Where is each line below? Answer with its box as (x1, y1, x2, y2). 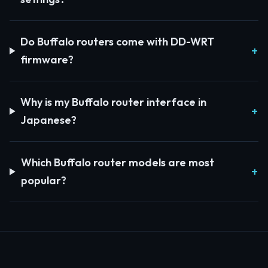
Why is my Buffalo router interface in (20, 95, 207, 109)
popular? (20, 173, 66, 187)
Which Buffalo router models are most (20, 156, 214, 169)
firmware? (20, 53, 74, 66)
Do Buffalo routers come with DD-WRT (20, 35, 215, 48)
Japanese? (20, 113, 77, 127)
